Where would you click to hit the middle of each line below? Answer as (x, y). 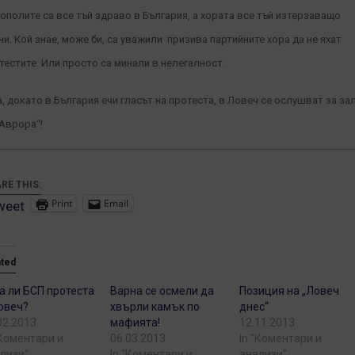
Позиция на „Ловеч (290, 291)
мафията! (136, 323)
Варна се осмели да (162, 291)
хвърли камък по (155, 307)
